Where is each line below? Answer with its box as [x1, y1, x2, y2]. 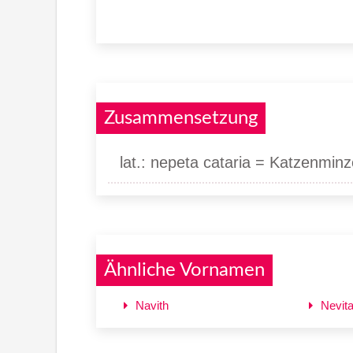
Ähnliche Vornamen [104, 260, 265, 280]
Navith [136, 298, 169, 312]
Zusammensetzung [104, 108, 258, 128]
